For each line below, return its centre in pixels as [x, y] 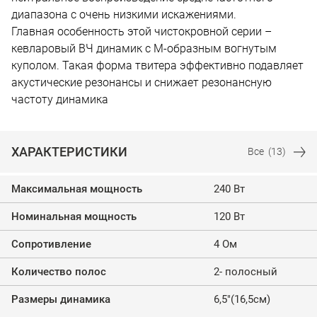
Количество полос [59, 272]
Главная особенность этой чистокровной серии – [142, 31]
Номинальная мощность [74, 217]
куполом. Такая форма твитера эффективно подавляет [157, 65]
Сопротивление [51, 244]
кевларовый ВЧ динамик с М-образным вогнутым [144, 48]
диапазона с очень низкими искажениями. [124, 15]
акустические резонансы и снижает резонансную [142, 82]
